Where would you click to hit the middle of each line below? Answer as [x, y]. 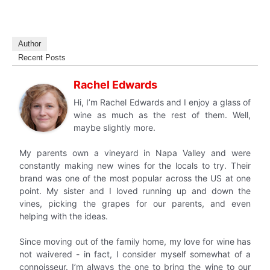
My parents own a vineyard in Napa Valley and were [135, 152]
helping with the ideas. [64, 216]
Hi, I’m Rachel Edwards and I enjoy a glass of [162, 102]
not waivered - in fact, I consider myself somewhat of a [135, 254]
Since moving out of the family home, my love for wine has [135, 241]
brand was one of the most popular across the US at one [135, 178]
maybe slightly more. [115, 127]
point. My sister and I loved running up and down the [135, 190]
